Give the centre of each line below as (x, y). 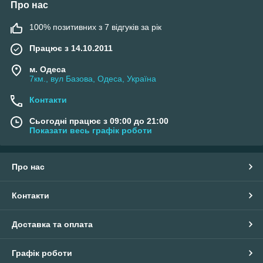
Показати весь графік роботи (91, 131)
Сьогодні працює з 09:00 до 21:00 (99, 121)
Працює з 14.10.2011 (71, 48)
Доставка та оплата (52, 225)
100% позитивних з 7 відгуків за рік (95, 27)
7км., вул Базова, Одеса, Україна (93, 79)
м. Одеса (48, 70)
